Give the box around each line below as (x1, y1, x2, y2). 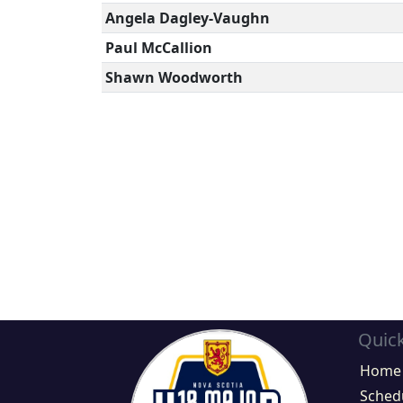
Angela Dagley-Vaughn (104, 8, 270, 28)
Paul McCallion (104, 38, 212, 58)
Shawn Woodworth (104, 67, 243, 87)
